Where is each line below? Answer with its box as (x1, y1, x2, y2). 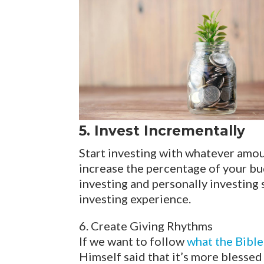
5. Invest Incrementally (79, 123, 246, 140)
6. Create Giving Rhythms (79, 219, 213, 233)
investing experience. (79, 192, 192, 206)
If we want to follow (79, 234, 187, 249)
